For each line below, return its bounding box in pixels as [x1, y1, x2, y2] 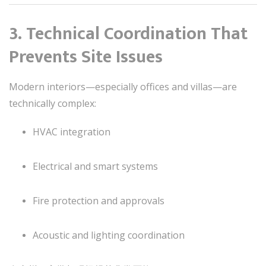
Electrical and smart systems [33, 159, 158, 173]
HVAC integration [33, 125, 110, 138]
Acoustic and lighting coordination [33, 228, 185, 242]
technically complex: [9, 96, 96, 110]
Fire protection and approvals [33, 194, 164, 207]
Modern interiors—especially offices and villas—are [9, 80, 237, 93]
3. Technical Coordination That [9, 18, 248, 49]
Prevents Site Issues [9, 42, 163, 72]
